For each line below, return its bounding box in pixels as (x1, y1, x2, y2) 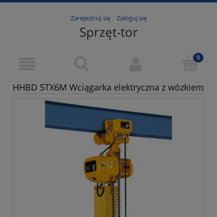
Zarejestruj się (70, 14, 110, 23)
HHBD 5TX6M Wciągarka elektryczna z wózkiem (13, 81, 204, 93)
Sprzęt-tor (79, 23, 138, 41)
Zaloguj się (116, 14, 147, 23)
